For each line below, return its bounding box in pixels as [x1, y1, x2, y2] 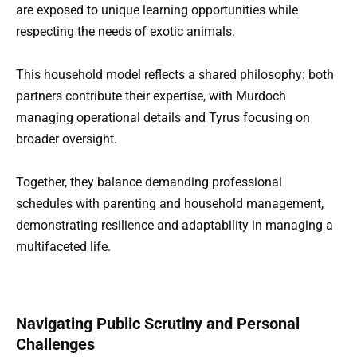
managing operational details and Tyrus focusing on [16, 110, 310, 126]
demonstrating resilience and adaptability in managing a [16, 218, 333, 233]
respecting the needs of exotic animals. [16, 23, 235, 39]
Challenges [16, 335, 95, 355]
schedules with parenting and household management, [16, 196, 324, 212]
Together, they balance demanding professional [16, 175, 282, 190]
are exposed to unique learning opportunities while [16, 2, 298, 18]
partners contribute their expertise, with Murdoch [16, 88, 286, 104]
